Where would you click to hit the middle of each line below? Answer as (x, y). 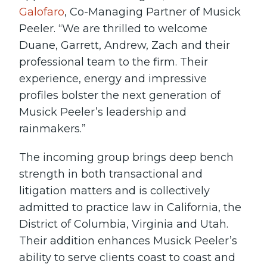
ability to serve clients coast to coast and (127, 257)
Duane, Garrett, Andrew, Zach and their (125, 45)
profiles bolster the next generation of (120, 95)
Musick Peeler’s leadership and (103, 112)
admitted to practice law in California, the (130, 207)
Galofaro (42, 12)
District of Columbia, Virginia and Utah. (124, 224)
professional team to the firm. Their (114, 62)
